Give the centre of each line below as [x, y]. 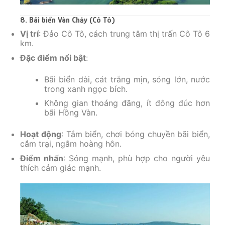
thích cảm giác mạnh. [61, 168]
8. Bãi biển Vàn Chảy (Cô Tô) [68, 20]
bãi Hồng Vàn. [71, 113]
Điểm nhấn [42, 158]
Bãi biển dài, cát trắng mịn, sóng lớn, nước [127, 79]
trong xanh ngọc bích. [86, 89]
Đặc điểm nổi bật [53, 58]
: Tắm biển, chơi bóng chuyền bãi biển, [135, 134]
